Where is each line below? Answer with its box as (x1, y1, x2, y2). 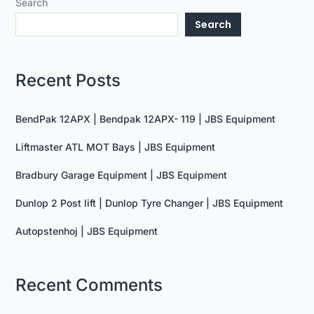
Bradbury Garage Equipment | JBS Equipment (15, 168, 227, 181)
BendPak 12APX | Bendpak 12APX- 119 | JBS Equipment (15, 112, 275, 125)
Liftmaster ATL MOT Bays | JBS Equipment (15, 140, 215, 153)
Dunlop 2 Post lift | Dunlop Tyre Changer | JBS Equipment (15, 196, 283, 209)
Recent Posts (15, 70, 121, 90)
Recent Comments (15, 274, 163, 295)
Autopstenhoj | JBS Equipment (15, 224, 158, 237)
